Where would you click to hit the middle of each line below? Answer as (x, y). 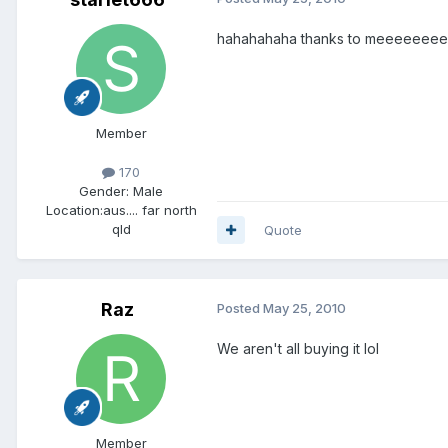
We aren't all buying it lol (298, 348)
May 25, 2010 (304, 307)
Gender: (104, 190)
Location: (74, 209)
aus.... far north (149, 209)
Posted (240, 307)
